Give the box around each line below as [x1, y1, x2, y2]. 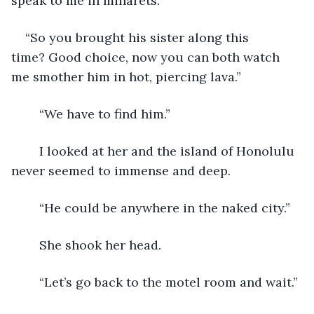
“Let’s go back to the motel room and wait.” [39, 273, 298, 290]
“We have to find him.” [39, 105, 170, 122]
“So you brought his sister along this [25, 29, 252, 46]
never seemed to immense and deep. [11, 162, 231, 179]
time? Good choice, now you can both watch [11, 48, 283, 65]
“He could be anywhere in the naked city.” [39, 199, 290, 216]
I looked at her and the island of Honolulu [25, 142, 39, 159]
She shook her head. [39, 236, 161, 253]
